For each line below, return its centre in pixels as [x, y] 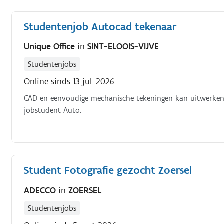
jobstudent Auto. [53, 110]
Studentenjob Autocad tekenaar [101, 26]
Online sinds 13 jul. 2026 [69, 81]
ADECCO [41, 190]
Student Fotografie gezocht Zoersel [108, 170]
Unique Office [51, 46]
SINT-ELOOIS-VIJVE [123, 46]
